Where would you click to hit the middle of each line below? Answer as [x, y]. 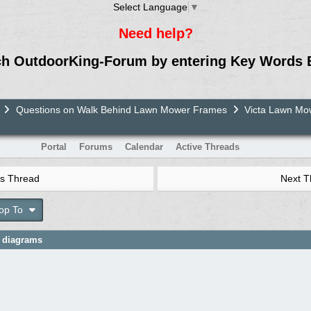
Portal [53, 146]
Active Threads [207, 146]
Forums [95, 146]
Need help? [155, 33]
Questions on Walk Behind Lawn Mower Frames [121, 109]
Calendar [144, 146]
